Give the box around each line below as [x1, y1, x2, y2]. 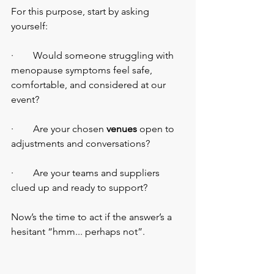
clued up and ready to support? [11, 182, 147, 194]
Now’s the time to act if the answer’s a [11, 211, 174, 223]
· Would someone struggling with [11, 50, 176, 62]
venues [106, 123, 137, 135]
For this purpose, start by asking [11, 6, 152, 18]
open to [137, 123, 177, 135]
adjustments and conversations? [11, 138, 150, 150]
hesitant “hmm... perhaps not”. [11, 226, 145, 238]
